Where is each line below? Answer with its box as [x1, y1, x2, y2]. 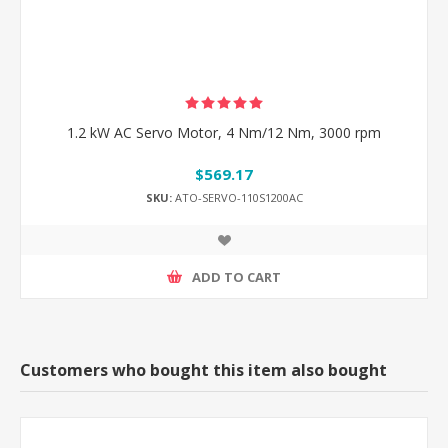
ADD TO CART [192, 267, 281, 286]
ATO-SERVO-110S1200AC [171, 190, 303, 206]
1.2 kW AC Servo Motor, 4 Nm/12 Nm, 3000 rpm [67, 122, 381, 142]
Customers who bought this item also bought [20, 359, 387, 382]
